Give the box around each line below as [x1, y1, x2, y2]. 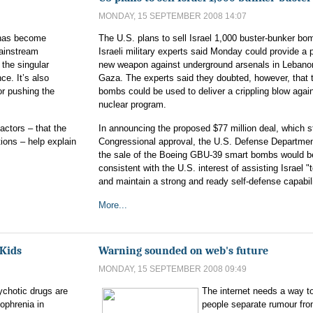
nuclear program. [99, 99, 166, 110]
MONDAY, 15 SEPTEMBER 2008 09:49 [99, 264, 247, 274]
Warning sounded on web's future [99, 244, 268, 257]
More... [99, 200, 127, 210]
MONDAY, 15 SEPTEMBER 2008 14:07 [99, 11, 247, 21]
